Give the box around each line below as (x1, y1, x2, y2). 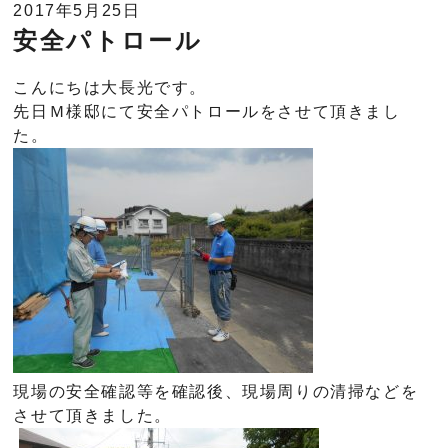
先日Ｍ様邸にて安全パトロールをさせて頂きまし (13, 102, 401, 120)
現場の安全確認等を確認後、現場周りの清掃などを (13, 382, 419, 400)
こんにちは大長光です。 (13, 78, 208, 96)
